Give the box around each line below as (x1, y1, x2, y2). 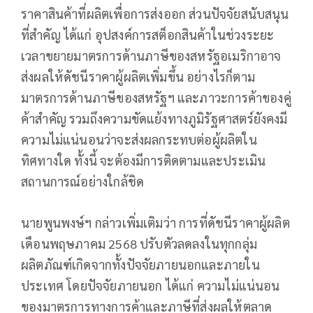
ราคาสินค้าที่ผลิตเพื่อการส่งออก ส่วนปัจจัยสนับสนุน (21, 5, 289, 22)
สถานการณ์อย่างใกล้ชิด (21, 173, 145, 189)
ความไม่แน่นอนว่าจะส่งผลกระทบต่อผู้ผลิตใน (21, 131, 257, 147)
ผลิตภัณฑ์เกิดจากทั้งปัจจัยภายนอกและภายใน (21, 256, 260, 273)
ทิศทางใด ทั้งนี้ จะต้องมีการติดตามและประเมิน (21, 152, 266, 168)
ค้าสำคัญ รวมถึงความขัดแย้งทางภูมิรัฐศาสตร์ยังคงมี (21, 110, 288, 126)
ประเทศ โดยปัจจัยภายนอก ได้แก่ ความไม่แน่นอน (21, 277, 280, 294)
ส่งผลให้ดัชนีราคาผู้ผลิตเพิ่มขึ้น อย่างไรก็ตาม (21, 68, 255, 85)
